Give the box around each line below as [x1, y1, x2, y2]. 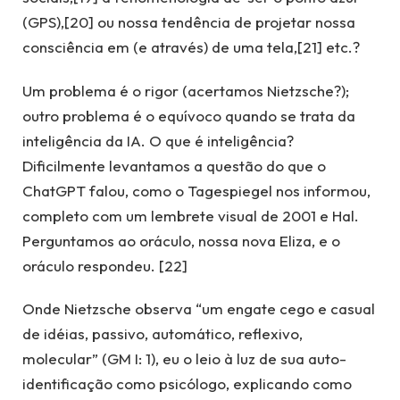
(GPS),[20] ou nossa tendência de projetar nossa [22, 12, 355, 32]
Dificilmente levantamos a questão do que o [22, 155, 326, 175]
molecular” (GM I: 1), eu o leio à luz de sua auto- [22, 349, 346, 369]
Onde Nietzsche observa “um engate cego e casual [22, 299, 375, 319]
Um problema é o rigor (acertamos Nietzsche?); [22, 80, 349, 100]
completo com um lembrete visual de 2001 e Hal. [22, 205, 359, 225]
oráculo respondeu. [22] [22, 255, 187, 275]
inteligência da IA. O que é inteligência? [22, 130, 294, 150]
